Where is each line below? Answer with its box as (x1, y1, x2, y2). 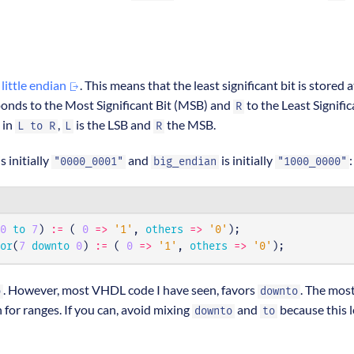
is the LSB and (73, 117, 153, 133)
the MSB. (164, 117, 216, 133)
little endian (2, 77, 69, 93)
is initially (219, 153, 275, 168)
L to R (17, 121, 55, 133)
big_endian (153, 156, 217, 168)
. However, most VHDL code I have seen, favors (3, 282, 258, 298)
